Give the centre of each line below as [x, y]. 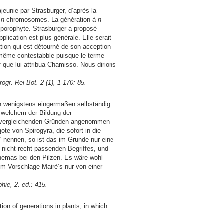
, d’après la [80, 11]
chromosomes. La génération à [51, 20]
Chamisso [62, 65]
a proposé [81, 29]
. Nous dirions [96, 65]
